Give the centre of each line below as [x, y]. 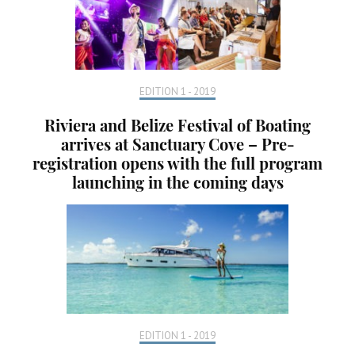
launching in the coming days [177, 181]
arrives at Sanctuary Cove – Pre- [177, 143]
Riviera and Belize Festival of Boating [177, 124]
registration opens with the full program [177, 162]
